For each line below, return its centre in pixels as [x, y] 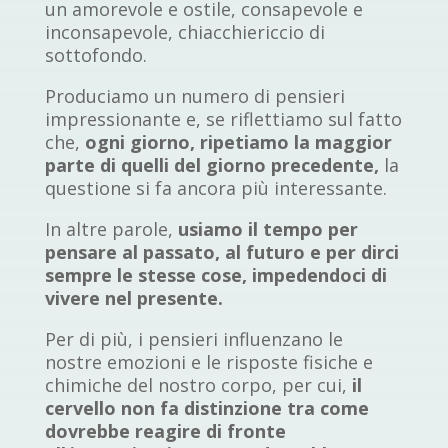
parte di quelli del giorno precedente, [211, 165]
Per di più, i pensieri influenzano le [193, 339]
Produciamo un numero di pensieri [194, 96]
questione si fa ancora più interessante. [215, 188]
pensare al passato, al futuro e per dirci [221, 252]
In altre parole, [108, 229]
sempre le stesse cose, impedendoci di [215, 275]
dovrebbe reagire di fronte [165, 431]
